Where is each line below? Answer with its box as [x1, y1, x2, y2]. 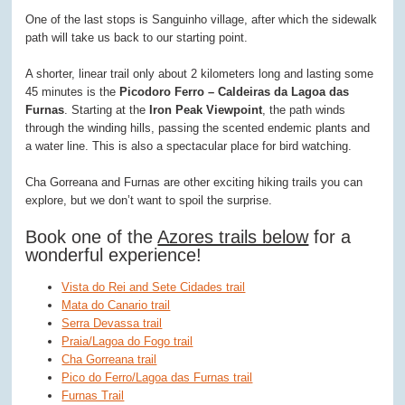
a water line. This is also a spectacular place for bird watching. [25, 139, 353, 153]
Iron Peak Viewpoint [149, 103, 263, 117]
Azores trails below [157, 227, 309, 247]
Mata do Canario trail [61, 298, 171, 312]
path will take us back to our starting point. [25, 31, 249, 44]
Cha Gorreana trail [61, 353, 157, 366]
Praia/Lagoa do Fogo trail [61, 334, 193, 348]
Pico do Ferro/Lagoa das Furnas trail [61, 371, 253, 384]
